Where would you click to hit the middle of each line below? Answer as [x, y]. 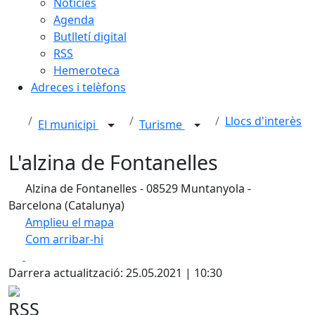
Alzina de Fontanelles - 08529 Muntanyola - [137, 188]
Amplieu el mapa [70, 222]
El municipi [68, 125]
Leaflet [180, 242]
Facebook [50, 255]
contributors [282, 242]
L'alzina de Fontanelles [113, 162]
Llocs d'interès [264, 121]
